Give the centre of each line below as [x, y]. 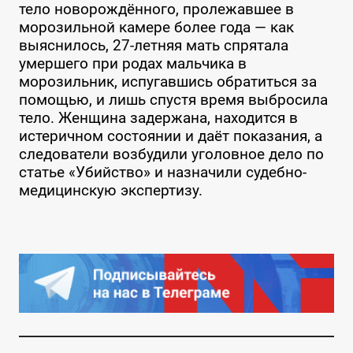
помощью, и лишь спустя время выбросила [173, 100]
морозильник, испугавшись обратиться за [167, 82]
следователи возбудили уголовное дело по [171, 154]
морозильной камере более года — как [156, 28]
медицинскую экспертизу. [110, 191]
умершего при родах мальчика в [132, 64]
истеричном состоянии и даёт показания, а [170, 136]
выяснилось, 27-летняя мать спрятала [153, 46]
